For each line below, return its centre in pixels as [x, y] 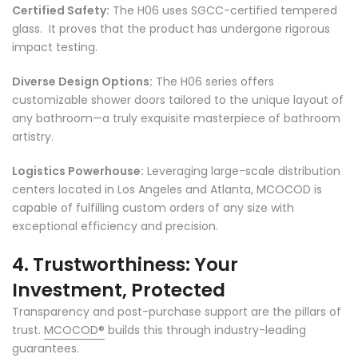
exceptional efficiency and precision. [115, 227]
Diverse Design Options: [82, 82]
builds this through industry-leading [205, 330]
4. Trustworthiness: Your [125, 265]
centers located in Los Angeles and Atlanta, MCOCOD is [167, 190]
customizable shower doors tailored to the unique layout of [178, 100]
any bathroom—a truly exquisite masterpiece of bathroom [176, 119]
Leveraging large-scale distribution [242, 171]
